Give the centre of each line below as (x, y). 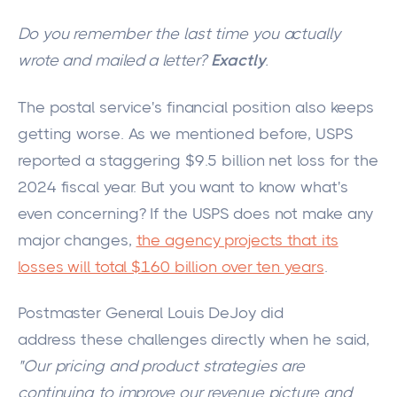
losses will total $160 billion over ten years (171, 266)
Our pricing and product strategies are (164, 366)
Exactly (238, 61)
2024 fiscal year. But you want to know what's (183, 187)
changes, (98, 240)
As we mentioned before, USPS (238, 133)
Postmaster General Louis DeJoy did (151, 313)
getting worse (69, 133)
